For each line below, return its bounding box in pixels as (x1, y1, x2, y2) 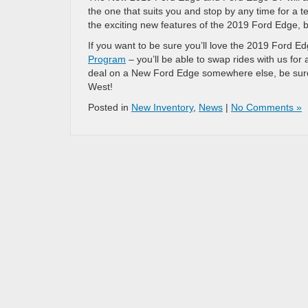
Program (88, 53, 126, 65)
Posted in (88, 101, 131, 113)
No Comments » (231, 101, 302, 113)
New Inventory (131, 101, 193, 113)
